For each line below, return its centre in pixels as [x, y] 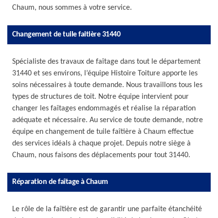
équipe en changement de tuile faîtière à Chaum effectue [103, 132]
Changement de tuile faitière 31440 [66, 35]
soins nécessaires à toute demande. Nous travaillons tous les [107, 85]
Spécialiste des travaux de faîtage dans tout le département [106, 62]
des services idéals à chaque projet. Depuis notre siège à [101, 144]
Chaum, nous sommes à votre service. [72, 8]
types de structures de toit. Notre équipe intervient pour [100, 97]
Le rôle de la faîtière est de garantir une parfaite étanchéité [107, 209]
